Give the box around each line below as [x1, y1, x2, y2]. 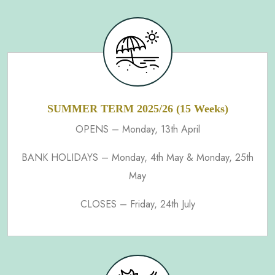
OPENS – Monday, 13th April [75, 122, 200, 136]
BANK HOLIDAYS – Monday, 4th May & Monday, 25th [21, 150, 254, 165]
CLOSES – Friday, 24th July [80, 196, 195, 211]
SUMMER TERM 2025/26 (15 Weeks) [47, 102, 228, 115]
